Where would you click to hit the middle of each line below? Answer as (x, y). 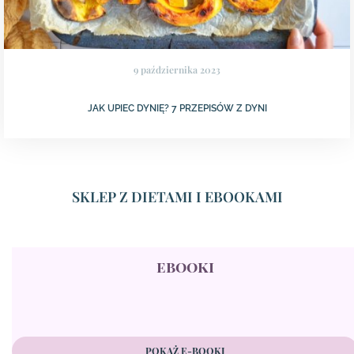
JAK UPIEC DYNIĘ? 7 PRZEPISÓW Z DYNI (177, 109)
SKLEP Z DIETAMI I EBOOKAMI (177, 197)
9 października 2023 (177, 70)
